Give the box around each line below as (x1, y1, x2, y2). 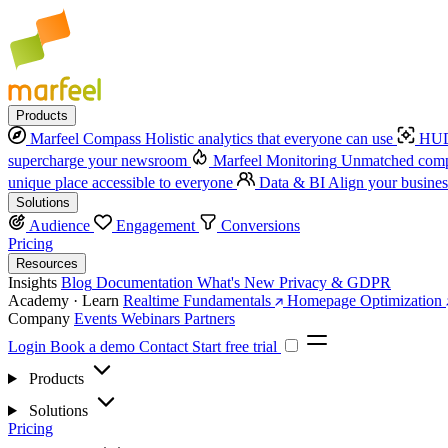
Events (74, 310, 117, 327)
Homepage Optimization (287, 292, 442, 309)
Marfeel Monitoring (213, 152, 337, 169)
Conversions (221, 217, 300, 234)
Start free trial (192, 338, 281, 355)
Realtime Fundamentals (123, 292, 271, 309)
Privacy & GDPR (279, 274, 391, 291)
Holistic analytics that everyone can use (145, 130, 393, 147)
